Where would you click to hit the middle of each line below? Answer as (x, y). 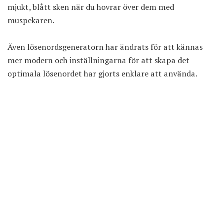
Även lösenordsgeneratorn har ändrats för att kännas (105, 47)
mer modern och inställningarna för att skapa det (98, 60)
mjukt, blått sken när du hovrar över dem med (91, 7)
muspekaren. (31, 20)
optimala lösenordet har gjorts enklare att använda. (102, 74)
